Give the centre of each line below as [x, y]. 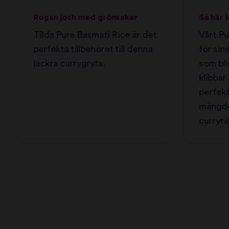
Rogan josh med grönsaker [86, 17]
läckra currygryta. [69, 63]
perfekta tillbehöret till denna [93, 49]
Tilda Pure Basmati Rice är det [95, 35]
